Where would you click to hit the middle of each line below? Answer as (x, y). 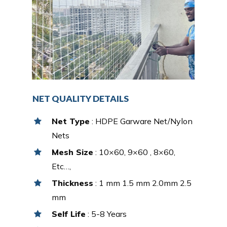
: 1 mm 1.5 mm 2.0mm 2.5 (143, 183)
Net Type (71, 121)
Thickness (73, 183)
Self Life (69, 214)
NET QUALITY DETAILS (81, 98)
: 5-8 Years (106, 214)
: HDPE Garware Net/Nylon (141, 121)
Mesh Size (73, 152)
